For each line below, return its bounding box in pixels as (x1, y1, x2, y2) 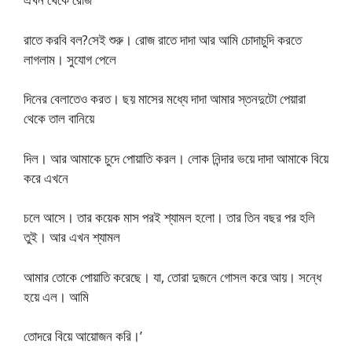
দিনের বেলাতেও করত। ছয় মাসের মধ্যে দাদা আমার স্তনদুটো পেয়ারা (24, 90, 306, 108)
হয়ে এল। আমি (24, 287, 89, 306)
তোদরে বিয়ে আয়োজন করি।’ (24, 327, 142, 345)
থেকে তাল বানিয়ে (24, 109, 94, 127)
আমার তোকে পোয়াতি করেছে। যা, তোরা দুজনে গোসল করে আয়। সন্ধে (24, 267, 321, 286)
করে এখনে (24, 168, 68, 187)
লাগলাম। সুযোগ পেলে (24, 49, 116, 68)
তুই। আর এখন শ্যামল (24, 228, 120, 246)
